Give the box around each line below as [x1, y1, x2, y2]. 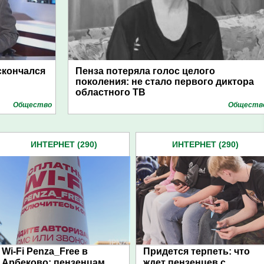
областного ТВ [75, 87, 146, 97]
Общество [13, 101, 52, 109]
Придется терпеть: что [143, 246, 250, 256]
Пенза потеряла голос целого [75, 66, 215, 76]
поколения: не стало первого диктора [75, 77, 254, 87]
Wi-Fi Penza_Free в [2, 246, 88, 256]
